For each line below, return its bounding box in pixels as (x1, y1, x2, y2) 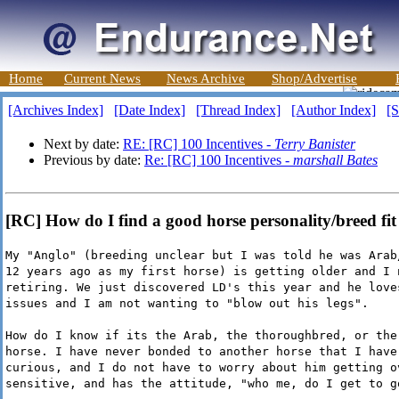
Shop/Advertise (272, 71, 357, 85)
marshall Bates (293, 152, 378, 167)
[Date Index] (114, 102, 185, 118)
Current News (64, 71, 141, 85)
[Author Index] (291, 102, 376, 118)
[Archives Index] (8, 102, 103, 118)
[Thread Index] (196, 102, 281, 118)
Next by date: (44, 136, 123, 151)
